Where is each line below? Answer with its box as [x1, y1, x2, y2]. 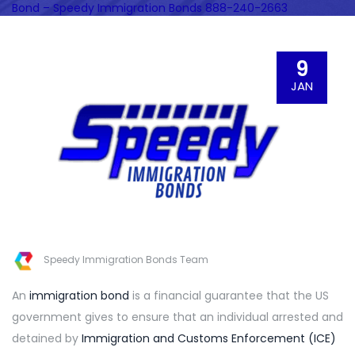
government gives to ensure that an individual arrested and [12, 309, 343, 325]
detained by [12, 330, 78, 346]
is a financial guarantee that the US [129, 288, 329, 303]
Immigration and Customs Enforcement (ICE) [78, 330, 336, 346]
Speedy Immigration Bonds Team [44, 253, 208, 267]
